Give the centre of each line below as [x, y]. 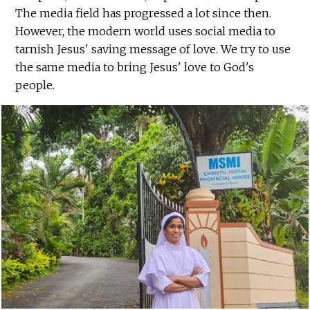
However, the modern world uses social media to [146, 31]
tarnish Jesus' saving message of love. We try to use [153, 49]
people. [35, 85]
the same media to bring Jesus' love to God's [135, 67]
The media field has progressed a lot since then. [144, 13]
